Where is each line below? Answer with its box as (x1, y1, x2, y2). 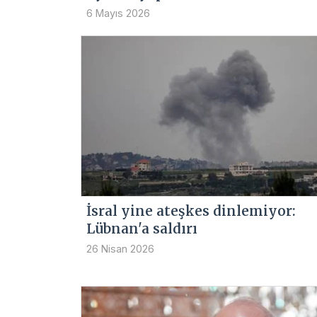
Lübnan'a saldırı (86, 219, 197, 237)
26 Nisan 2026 (86, 242, 154, 255)
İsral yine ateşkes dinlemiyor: (86, 202, 296, 219)
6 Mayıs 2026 (86, 6, 150, 19)
